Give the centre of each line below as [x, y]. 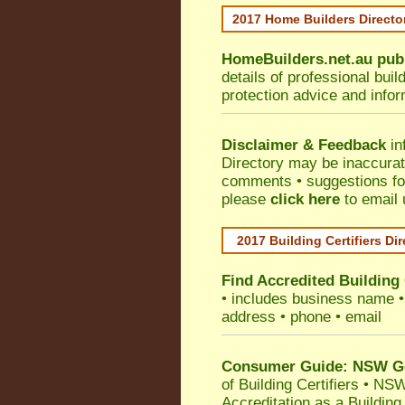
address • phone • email [301, 317]
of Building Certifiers [290, 385]
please [246, 199]
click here [305, 199]
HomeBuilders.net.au [297, 59]
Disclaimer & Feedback [304, 145]
